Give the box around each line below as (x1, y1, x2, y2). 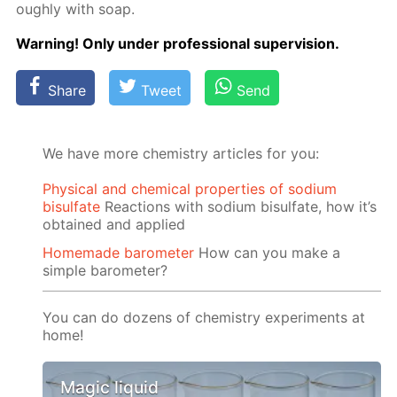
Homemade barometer (43, 244, 195, 262)
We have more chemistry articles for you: (43, 144, 320, 163)
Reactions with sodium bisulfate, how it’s (100, 197, 378, 215)
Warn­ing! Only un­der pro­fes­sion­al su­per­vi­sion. (16, 35, 340, 53)
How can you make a (194, 244, 341, 262)
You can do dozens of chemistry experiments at (43, 308, 366, 327)
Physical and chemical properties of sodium (43, 179, 338, 198)
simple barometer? (43, 261, 168, 280)
